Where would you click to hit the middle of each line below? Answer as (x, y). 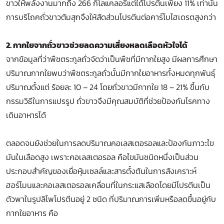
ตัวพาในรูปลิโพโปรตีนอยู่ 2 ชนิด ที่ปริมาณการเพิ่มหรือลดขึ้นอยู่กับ (111, 199)
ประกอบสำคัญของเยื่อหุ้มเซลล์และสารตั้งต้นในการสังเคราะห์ (101, 171)
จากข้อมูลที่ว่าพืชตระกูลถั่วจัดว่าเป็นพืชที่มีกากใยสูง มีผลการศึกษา (112, 59)
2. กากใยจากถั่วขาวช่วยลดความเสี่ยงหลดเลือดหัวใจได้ (97, 45)
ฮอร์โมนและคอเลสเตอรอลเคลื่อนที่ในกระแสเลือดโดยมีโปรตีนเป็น (108, 185)
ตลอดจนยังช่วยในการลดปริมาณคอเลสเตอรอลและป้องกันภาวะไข (110, 143)
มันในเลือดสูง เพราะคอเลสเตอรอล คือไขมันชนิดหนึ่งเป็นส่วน (102, 157)
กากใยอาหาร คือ (32, 213)
